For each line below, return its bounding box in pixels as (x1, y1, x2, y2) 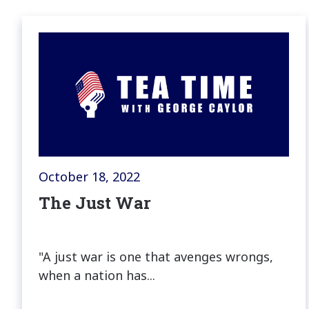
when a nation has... (39, 267, 155, 284)
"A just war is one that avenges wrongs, (39, 248, 273, 266)
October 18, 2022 (39, 168, 140, 186)
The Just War (39, 192, 151, 215)
